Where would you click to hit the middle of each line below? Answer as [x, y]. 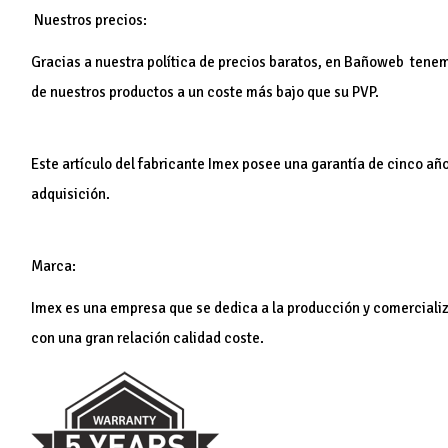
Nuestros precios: [89, 20]
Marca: [54, 266]
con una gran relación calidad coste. [148, 338]
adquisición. [71, 194]
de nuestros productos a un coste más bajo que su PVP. [205, 92]
